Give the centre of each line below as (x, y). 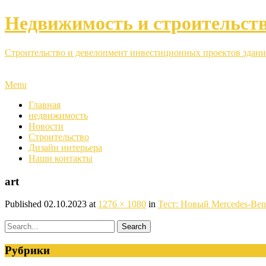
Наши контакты (61, 158)
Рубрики (27, 251)
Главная (45, 104)
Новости (46, 126)
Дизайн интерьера (65, 147)
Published (24, 204)
